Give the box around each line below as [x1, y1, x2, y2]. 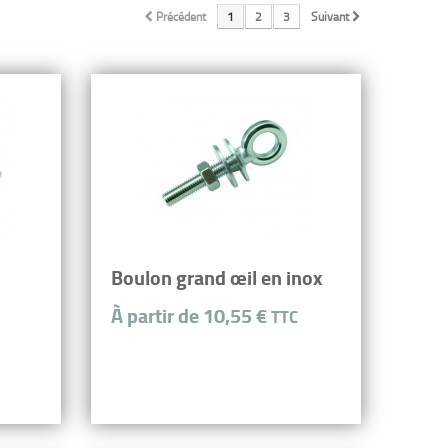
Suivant [311, 7, 349, 25]
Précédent [156, 7, 206, 25]
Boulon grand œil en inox [111, 262, 322, 292]
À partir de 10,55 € [111, 300, 271, 330]
